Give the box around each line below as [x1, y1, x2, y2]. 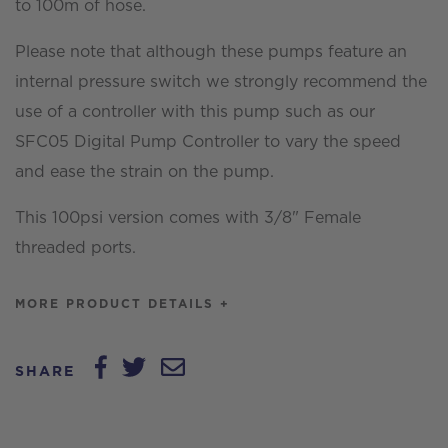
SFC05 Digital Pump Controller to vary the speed [15, 133, 401, 150]
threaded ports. [15, 239, 136, 256]
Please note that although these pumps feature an [15, 43, 407, 60]
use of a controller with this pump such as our [15, 103, 375, 120]
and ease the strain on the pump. [15, 163, 274, 180]
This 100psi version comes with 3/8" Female [15, 209, 361, 226]
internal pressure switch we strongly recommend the [15, 73, 427, 90]
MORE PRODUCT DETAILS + [15, 297, 230, 310]
